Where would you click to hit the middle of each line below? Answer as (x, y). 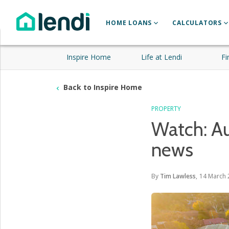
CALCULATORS (197, 23)
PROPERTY (166, 109)
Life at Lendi (161, 57)
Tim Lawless (178, 176)
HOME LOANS (129, 23)
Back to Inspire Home (102, 87)
